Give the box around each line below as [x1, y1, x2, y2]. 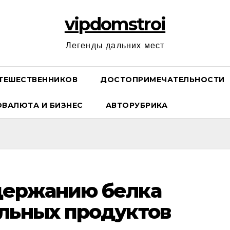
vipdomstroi [64, 13, 166, 35]
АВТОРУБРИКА [105, 101, 167, 110]
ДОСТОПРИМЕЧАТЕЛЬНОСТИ [100, 75, 225, 84]
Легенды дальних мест [65, 41, 165, 50]
